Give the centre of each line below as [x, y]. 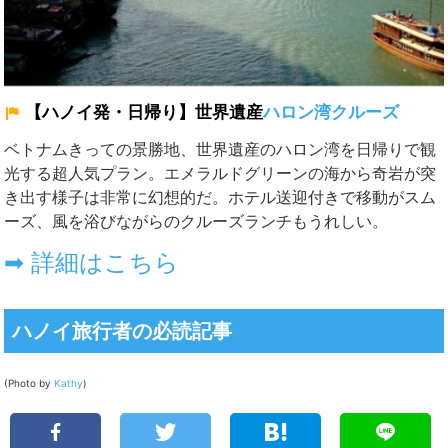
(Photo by [29, 382]
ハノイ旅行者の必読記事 [122, 330]
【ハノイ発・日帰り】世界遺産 [144, 111]
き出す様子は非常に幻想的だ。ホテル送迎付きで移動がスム [220, 196]
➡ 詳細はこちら [91, 262]
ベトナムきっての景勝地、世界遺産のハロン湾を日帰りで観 [220, 148]
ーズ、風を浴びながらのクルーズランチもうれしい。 [196, 220]
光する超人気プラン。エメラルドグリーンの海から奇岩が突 [220, 172]
